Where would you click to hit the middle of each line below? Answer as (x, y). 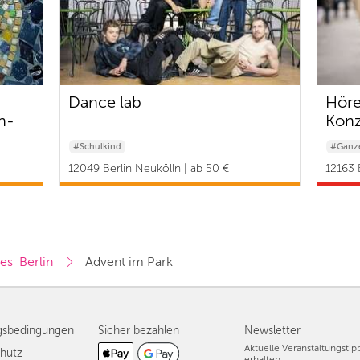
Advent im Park (131, 262)
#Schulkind (97, 147)
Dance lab (105, 103)
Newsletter (272, 331)
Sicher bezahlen (139, 331)
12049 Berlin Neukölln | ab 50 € (149, 169)
